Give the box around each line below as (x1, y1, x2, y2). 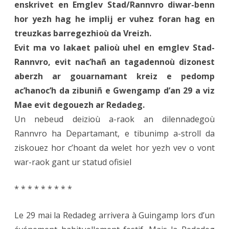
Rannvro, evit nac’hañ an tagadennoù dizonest (14, 56, 215, 68)
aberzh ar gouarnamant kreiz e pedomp (14, 71, 215, 82)
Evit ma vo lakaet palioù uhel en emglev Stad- (14, 42, 215, 54)
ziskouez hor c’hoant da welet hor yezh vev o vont (14, 142, 215, 154)
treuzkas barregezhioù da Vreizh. (14, 28, 151, 39)
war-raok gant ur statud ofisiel (14, 156, 131, 168)
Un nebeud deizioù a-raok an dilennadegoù (14, 113, 215, 125)
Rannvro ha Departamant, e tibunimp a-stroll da (14, 128, 215, 140)
